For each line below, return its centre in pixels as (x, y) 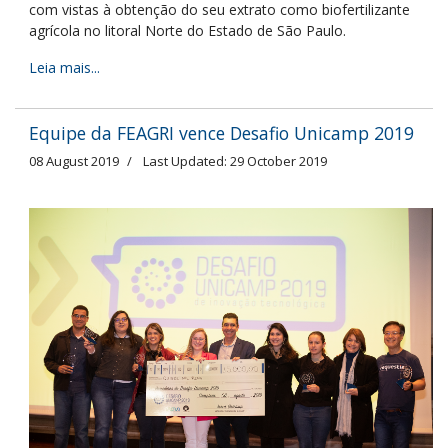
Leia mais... (64, 67)
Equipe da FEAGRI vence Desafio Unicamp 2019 (221, 132)
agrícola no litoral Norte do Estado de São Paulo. (187, 30)
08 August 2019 (74, 160)
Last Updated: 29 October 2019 (235, 160)
